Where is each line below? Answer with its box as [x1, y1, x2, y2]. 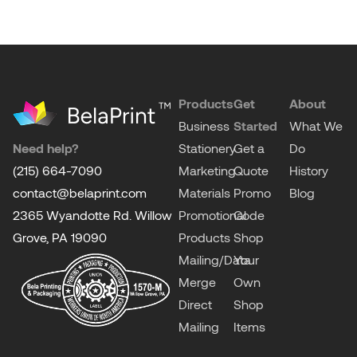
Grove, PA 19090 [13, 229, 107, 245]
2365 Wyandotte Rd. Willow [13, 206, 172, 222]
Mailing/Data [178, 251, 251, 267]
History [288, 162, 328, 178]
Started [233, 117, 278, 133]
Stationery [178, 139, 236, 155]
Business [178, 117, 229, 133]
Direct [178, 296, 212, 312]
